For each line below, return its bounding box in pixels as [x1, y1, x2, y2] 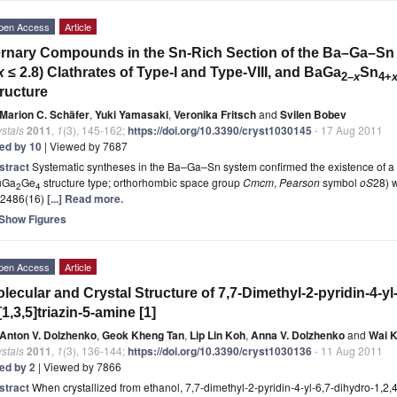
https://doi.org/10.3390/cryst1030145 [128, 121, 312, 138]
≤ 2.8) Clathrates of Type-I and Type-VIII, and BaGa [4, 64, 341, 80]
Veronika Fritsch [174, 105, 256, 122]
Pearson [279, 174, 320, 190]
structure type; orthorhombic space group [41, 174, 243, 190]
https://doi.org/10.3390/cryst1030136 [128, 342, 312, 359]
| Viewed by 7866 [35, 358, 121, 374]
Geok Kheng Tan [102, 326, 184, 343]
